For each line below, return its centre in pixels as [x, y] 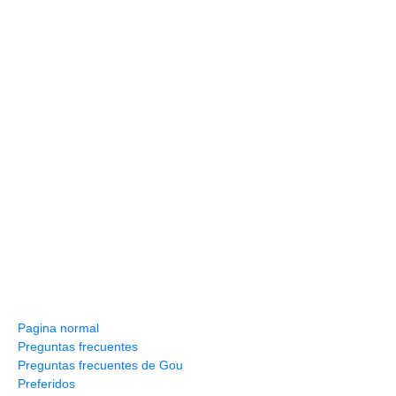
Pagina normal [58, 328]
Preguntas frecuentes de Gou [100, 366]
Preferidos [46, 384]
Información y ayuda [81, 304]
